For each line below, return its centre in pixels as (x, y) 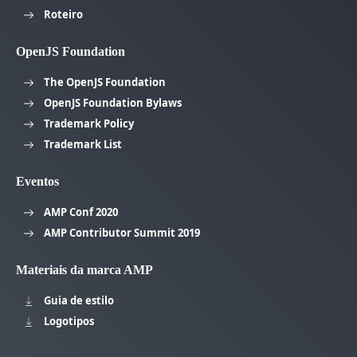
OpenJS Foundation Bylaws (113, 103)
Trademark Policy (89, 124)
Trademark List (83, 145)
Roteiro (63, 15)
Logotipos (69, 322)
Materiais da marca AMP (84, 270)
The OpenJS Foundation (105, 82)
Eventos (37, 182)
